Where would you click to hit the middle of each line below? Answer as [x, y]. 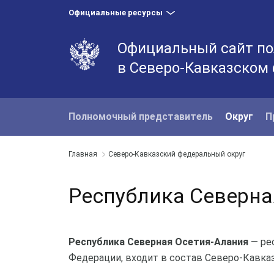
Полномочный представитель [141, 117]
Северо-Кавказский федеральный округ [177, 154]
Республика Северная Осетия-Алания [158, 242]
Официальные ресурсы [116, 13]
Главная [83, 154]
